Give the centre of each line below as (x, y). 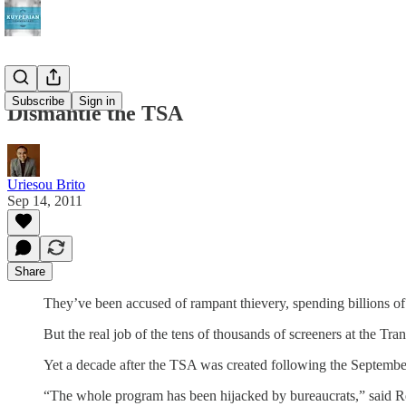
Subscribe (38, 101)
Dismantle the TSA (95, 113)
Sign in (97, 101)
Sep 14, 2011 (45, 200)
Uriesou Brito (46, 184)
